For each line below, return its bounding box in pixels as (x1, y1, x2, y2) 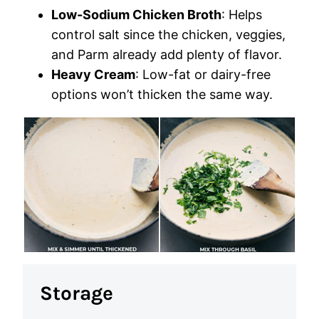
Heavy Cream (51, 67, 135, 82)
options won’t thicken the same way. (51, 87, 273, 102)
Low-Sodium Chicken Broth (51, 7, 221, 22)
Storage (40, 281, 113, 305)
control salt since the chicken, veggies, (51, 27, 286, 42)
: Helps (221, 7, 262, 22)
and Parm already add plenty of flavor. (51, 47, 282, 62)
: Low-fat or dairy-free (135, 67, 271, 82)
